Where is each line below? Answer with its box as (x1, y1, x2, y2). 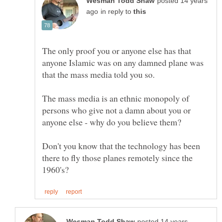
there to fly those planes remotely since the (42, 151, 193, 164)
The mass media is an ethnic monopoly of (42, 92, 189, 104)
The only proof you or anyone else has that (42, 44, 191, 56)
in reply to (101, 7, 133, 15)
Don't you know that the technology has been (42, 139, 200, 152)
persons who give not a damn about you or (42, 104, 191, 116)
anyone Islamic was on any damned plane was (42, 56, 204, 68)
